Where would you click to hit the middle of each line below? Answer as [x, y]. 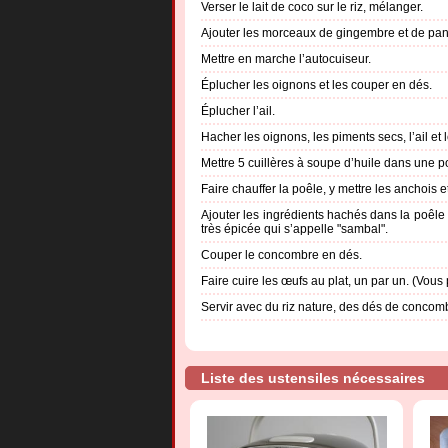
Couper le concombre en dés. [281, 254]
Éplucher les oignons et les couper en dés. [316, 84]
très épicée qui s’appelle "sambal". [294, 228]
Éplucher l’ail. [238, 110]
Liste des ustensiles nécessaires [313, 377]
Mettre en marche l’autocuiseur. [286, 58]
